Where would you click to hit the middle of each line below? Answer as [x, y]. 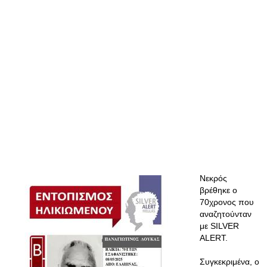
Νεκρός [213, 178]
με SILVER [219, 226]
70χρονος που [227, 202]
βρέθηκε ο [218, 190]
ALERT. [214, 238]
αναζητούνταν [226, 214]
